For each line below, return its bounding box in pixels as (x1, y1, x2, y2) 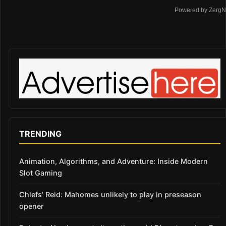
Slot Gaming (19, 168, 62, 177)
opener (19, 202, 44, 211)
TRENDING (19, 128, 62, 139)
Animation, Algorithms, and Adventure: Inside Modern (19, 156, 208, 165)
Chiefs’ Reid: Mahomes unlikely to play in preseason (19, 190, 201, 199)
